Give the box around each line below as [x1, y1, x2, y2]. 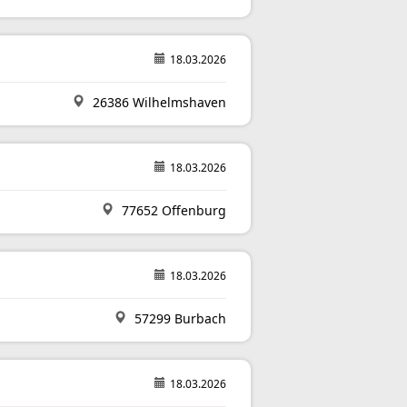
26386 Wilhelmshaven [89, 94, 226, 111]
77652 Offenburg [118, 202, 226, 219]
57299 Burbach [131, 310, 226, 327]
